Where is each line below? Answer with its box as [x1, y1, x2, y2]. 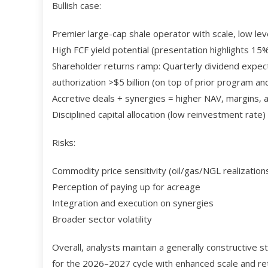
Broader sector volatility [52, 213, 152, 226]
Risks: [52, 136, 75, 149]
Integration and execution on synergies [52, 197, 214, 209]
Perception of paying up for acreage [52, 181, 200, 193]
